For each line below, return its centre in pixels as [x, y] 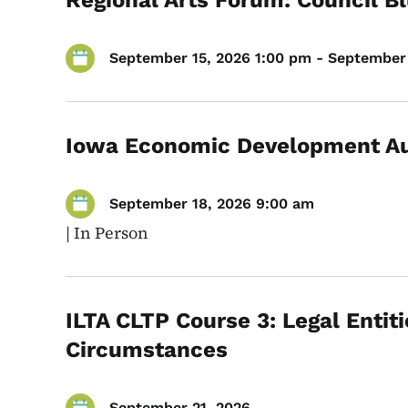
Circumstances [147, 350]
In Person [111, 233]
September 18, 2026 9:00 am [212, 204]
